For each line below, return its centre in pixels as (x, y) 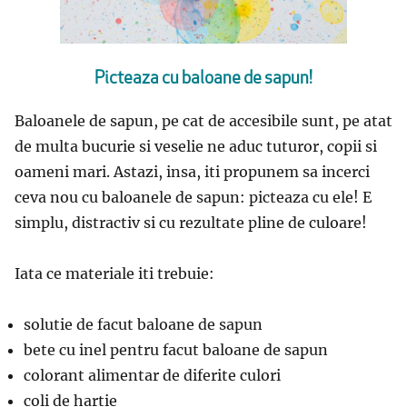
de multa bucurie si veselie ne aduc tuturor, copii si (196, 146)
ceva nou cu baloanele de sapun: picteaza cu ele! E (193, 197)
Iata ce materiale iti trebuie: (114, 273)
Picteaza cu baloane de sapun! (203, 79)
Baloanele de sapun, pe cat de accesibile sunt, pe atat (203, 120)
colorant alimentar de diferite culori (152, 375)
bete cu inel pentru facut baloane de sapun (176, 349)
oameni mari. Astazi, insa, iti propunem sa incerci (192, 171)
